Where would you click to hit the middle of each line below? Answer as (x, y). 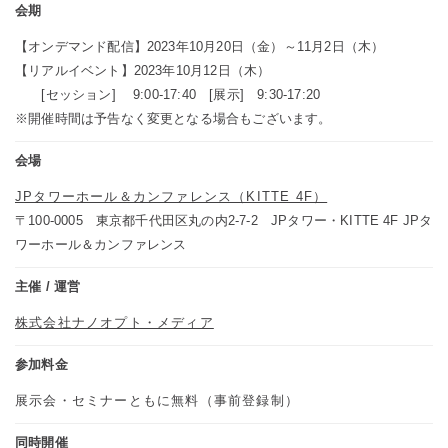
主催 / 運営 (48, 286)
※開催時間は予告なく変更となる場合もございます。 (173, 118)
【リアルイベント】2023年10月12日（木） (143, 70)
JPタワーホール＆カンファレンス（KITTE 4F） (171, 196)
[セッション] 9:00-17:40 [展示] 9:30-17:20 (168, 94)
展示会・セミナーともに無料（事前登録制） (157, 400)
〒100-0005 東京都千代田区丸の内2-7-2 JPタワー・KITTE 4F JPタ (224, 220)
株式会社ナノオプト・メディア (114, 322)
